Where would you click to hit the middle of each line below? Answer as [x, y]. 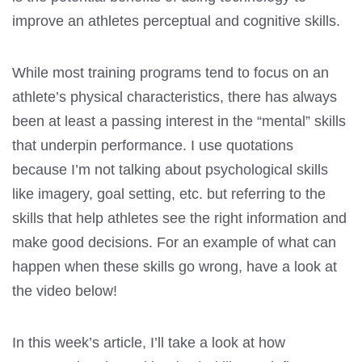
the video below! [65, 290]
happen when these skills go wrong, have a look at [175, 266]
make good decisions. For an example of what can [174, 242]
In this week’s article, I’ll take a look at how [149, 342]
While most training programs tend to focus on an [170, 72]
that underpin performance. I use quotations [153, 145]
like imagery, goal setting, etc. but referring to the [169, 194]
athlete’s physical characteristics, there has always [175, 97]
